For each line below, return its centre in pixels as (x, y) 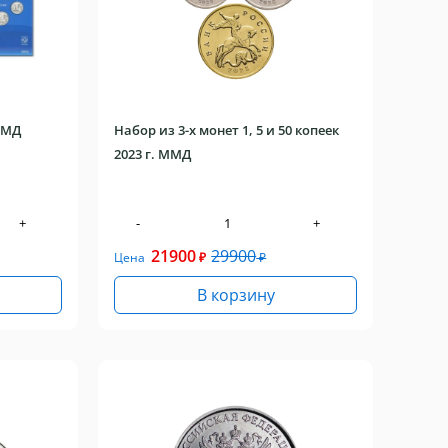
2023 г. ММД (153, 154)
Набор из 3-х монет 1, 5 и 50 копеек (227, 130)
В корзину (235, 295)
